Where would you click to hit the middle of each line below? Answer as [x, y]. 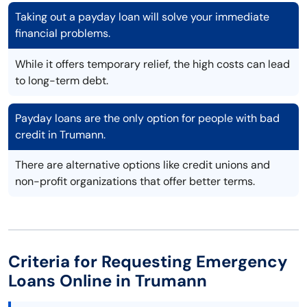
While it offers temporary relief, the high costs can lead [152, 64]
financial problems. [63, 34]
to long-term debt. [62, 81]
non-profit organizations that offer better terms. [135, 182]
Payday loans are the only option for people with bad [147, 119]
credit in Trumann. [60, 135]
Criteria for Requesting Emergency [148, 262]
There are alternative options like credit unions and [143, 165]
